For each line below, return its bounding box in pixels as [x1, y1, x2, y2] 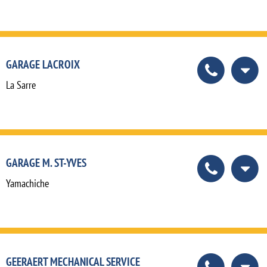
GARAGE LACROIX [6, 57, 80, 72]
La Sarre [6, 78, 36, 92]
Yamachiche [6, 176, 49, 191]
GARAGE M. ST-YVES [6, 155, 86, 170]
